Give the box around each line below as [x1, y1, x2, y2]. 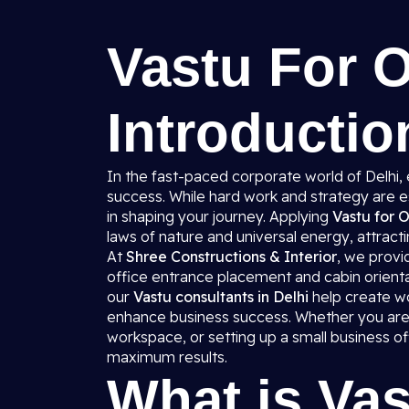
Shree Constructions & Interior [126, 247, 337, 266]
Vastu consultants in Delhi [133, 288, 309, 306]
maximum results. [107, 348, 227, 366]
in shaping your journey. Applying [107, 207, 332, 225]
